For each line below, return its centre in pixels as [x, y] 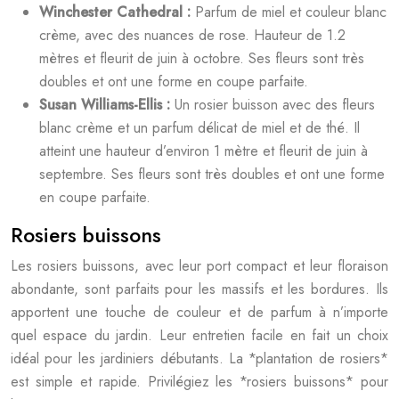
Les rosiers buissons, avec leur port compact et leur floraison [199, 266]
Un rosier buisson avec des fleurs [275, 105]
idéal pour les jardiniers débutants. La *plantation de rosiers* [199, 358]
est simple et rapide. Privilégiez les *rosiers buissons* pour [199, 382]
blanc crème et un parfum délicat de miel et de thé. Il [199, 128]
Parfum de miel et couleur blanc [291, 12]
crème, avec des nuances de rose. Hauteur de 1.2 [192, 35]
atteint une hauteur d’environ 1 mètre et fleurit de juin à [204, 151]
